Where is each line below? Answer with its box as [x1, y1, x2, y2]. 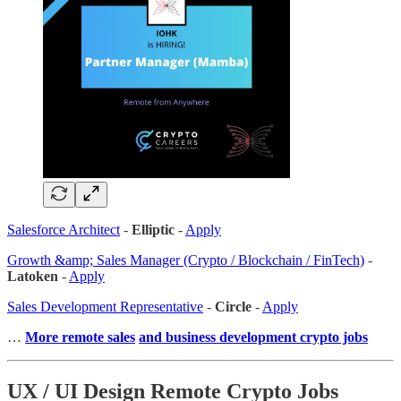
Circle [215, 299, 252, 314]
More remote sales [25, 329, 135, 345]
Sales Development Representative [7, 299, 203, 314]
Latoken [7, 269, 58, 284]
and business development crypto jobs [139, 329, 368, 345]
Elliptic [132, 222, 175, 237]
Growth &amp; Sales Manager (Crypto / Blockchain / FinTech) [7, 252, 364, 268]
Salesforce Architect [7, 222, 120, 237]
